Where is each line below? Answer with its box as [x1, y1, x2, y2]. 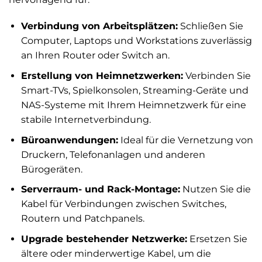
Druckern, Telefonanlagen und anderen [20, 149, 205, 160]
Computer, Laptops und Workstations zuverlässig [20, 35, 252, 47]
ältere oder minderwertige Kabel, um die [20, 247, 211, 259]
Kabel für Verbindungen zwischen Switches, [20, 198, 226, 210]
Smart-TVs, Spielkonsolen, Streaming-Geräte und [20, 84, 249, 96]
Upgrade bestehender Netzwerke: [20, 233, 187, 244]
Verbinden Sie [182, 70, 251, 81]
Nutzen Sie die [180, 184, 251, 195]
